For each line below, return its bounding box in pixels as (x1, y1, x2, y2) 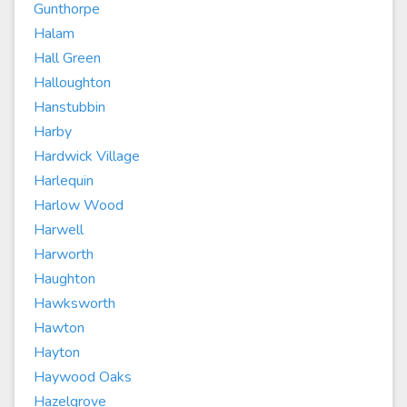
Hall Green (34, 48, 101, 68)
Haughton (34, 269, 95, 289)
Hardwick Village (34, 146, 140, 166)
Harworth (34, 244, 94, 264)
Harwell (34, 220, 84, 240)
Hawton (34, 318, 84, 338)
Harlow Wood (34, 195, 124, 215)
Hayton (34, 342, 80, 362)
